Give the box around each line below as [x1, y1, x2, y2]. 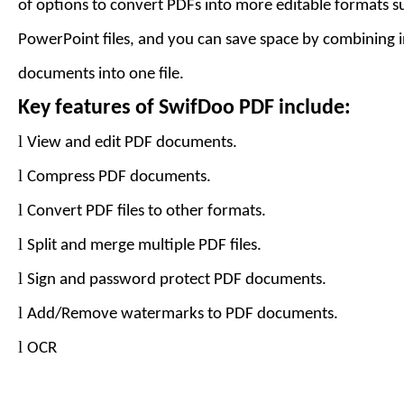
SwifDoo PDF [159, 97, 274, 119]
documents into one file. [18, 66, 184, 83]
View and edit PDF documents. [27, 134, 237, 151]
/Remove [55, 306, 117, 323]
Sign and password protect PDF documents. [27, 271, 326, 289]
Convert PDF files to [27, 203, 166, 220]
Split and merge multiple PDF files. [27, 237, 262, 254]
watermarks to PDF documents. [117, 306, 338, 323]
